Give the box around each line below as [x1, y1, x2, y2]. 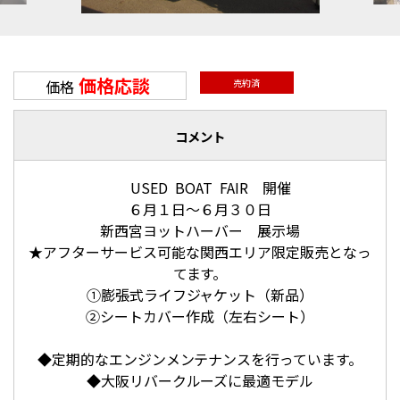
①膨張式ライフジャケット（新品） [86, 283, 314, 305]
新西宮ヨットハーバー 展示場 [100, 219, 300, 241]
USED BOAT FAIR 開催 [109, 176, 291, 198]
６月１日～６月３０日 [129, 197, 271, 220]
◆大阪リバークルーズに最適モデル [86, 369, 314, 391]
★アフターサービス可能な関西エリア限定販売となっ [29, 240, 371, 262]
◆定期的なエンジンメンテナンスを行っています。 [37, 347, 363, 370]
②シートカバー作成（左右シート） [86, 304, 314, 327]
